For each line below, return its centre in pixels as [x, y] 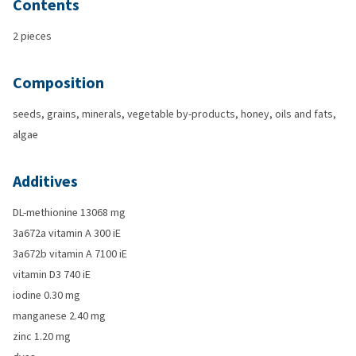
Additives [45, 182]
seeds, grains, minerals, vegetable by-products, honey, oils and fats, [174, 114]
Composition [58, 83]
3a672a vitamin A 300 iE [67, 233]
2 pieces [32, 36]
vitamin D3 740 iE [52, 275]
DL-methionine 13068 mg [69, 213]
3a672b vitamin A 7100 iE [70, 254]
